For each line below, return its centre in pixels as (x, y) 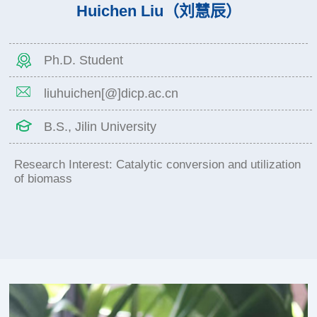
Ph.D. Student (84, 60)
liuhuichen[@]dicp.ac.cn (111, 93)
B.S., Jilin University (100, 126)
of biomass (43, 178)
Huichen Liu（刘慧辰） (158, 11)
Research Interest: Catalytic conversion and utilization (157, 164)
